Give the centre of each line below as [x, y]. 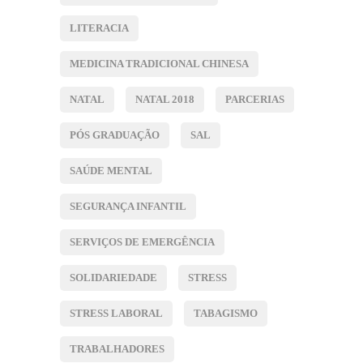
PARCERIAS [255, 99]
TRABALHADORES [117, 348]
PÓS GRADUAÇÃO [115, 135]
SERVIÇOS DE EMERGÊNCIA [142, 241]
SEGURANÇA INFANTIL [128, 206]
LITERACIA [99, 28]
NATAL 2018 [165, 99]
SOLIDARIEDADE [113, 277]
